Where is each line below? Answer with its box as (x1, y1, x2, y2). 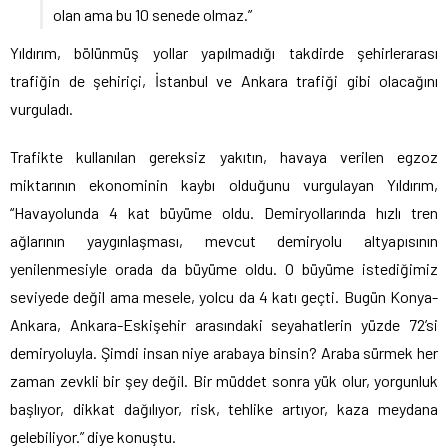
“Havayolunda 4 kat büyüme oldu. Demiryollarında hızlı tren (10, 202, 438, 222)
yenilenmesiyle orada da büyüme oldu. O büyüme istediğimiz (10, 258, 438, 278)
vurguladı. (10, 98, 73, 118)
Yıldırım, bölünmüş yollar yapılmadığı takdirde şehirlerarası (10, 42, 438, 62)
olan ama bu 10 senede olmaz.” (53, 4, 252, 24)
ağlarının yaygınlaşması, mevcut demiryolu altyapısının (10, 230, 438, 250)
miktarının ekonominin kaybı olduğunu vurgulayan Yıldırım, (10, 174, 438, 194)
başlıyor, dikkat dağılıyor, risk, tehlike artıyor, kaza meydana (10, 398, 438, 418)
